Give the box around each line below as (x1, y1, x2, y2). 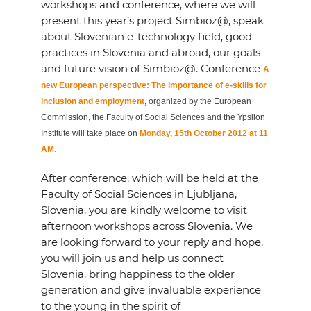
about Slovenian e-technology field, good (40, 30, 252, 43)
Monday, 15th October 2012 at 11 (139, 128, 268, 138)
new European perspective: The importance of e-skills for (40, 81, 267, 90)
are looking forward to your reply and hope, (40, 235, 263, 249)
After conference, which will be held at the (40, 171, 258, 185)
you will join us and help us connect (40, 251, 224, 264)
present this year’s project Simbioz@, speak (40, 14, 264, 27)
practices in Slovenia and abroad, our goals (40, 46, 260, 59)
